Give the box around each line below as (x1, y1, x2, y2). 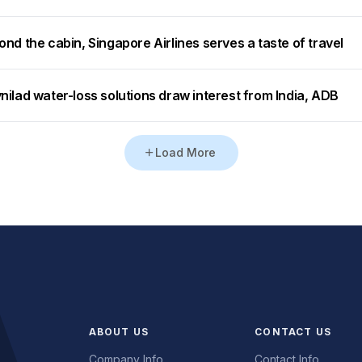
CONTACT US (255, 326, 332, 339)
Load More (154, 145, 216, 160)
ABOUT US (88, 326, 149, 339)
